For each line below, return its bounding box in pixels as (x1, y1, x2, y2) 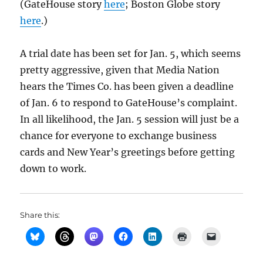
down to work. (20, 163, 87, 174)
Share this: (20, 210, 60, 220)
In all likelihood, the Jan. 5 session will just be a (20, 113, 240, 125)
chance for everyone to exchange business (20, 130, 217, 141)
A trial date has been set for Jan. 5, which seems (20, 48, 241, 59)
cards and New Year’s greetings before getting (20, 146, 235, 158)
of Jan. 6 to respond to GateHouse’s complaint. (20, 97, 238, 109)
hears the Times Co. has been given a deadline (20, 80, 234, 92)
